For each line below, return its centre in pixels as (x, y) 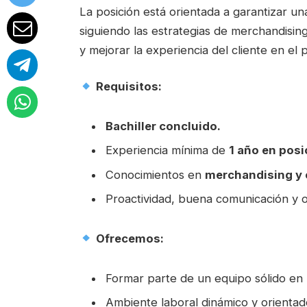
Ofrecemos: (130, 238)
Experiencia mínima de (167, 150)
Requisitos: (128, 87)
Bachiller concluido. (163, 126)
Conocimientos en (155, 174)
